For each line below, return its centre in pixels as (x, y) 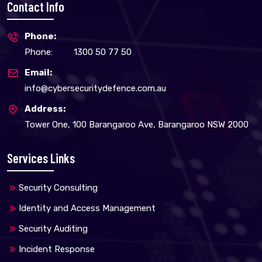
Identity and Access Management (87, 208)
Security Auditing (53, 229)
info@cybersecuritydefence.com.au (95, 88)
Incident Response (57, 249)
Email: (38, 73)
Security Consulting (58, 188)
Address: (45, 109)
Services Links (41, 158)
